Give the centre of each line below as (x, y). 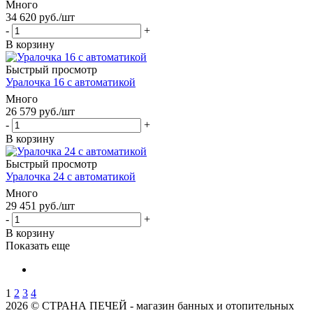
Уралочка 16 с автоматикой (71, 82)
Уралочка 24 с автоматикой (71, 176)
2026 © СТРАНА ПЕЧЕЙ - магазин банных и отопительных (150, 305)
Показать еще (38, 245)
